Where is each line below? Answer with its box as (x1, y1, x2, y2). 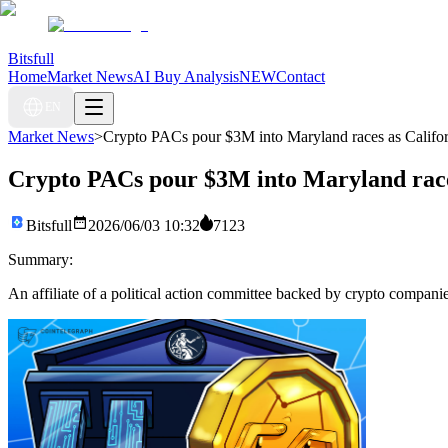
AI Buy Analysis (133, 68, 239, 85)
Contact (276, 68, 325, 85)
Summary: (8, 250, 73, 268)
